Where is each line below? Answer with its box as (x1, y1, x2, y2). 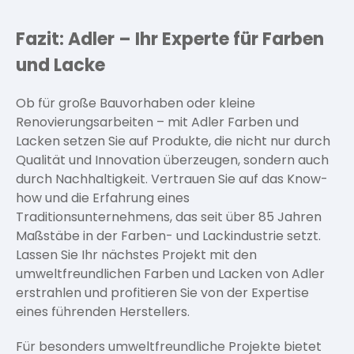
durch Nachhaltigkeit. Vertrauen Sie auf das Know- (16, 170, 328, 188)
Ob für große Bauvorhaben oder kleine (16, 94, 255, 112)
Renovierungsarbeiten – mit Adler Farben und (16, 113, 299, 131)
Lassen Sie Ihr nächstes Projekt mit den (16, 246, 257, 264)
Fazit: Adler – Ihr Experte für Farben (16, 27, 324, 51)
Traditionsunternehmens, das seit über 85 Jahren (16, 208, 322, 226)
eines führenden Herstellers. (16, 303, 190, 321)
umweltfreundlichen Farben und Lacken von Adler (16, 265, 325, 283)
